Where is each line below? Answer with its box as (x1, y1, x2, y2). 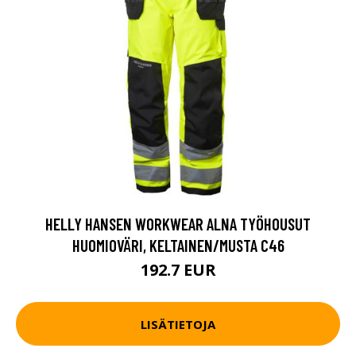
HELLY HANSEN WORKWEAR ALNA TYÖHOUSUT (45, 214, 311, 234)
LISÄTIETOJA (141, 315, 215, 332)
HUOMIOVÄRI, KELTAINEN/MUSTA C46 (72, 235, 284, 255)
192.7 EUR (140, 259, 216, 281)
